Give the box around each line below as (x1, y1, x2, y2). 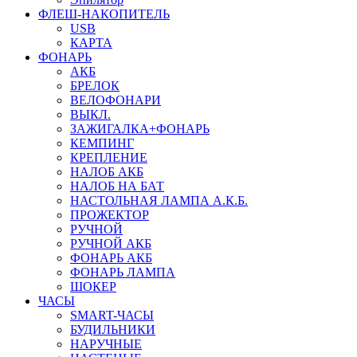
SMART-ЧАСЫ (70, 308, 154, 322)
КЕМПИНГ (70, 136, 134, 150)
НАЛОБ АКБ (70, 165, 143, 178)
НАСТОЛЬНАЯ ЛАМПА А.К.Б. (70, 194, 248, 207)
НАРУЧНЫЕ (70, 337, 142, 351)
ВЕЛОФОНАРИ (70, 93, 161, 107)
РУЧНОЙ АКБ (70, 237, 151, 250)
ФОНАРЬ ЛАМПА (70, 265, 175, 279)
